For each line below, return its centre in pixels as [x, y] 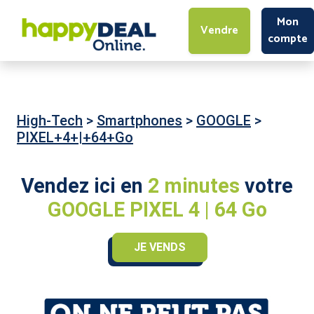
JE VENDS [160, 247]
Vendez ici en [84, 186]
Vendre [219, 30]
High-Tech [50, 121]
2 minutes [196, 186]
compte [288, 39]
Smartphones [139, 121]
